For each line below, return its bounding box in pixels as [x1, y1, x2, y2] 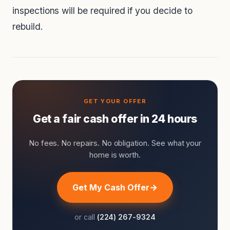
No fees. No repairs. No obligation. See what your [28, 138, 202, 148]
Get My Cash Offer [72, 182, 149, 193]
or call [74, 213, 97, 222]
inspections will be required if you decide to [12, 5, 193, 16]
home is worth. [89, 150, 141, 160]
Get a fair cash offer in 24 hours [32, 112, 198, 126]
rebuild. [12, 21, 43, 32]
